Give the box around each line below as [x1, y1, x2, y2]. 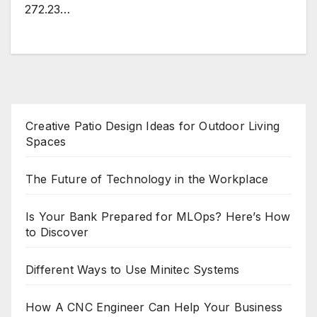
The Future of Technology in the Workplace [25, 172, 269, 186]
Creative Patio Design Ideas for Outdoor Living [25, 119, 280, 133]
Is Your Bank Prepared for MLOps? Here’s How [25, 209, 291, 224]
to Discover [25, 225, 89, 239]
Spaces [25, 134, 67, 149]
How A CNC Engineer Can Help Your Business [25, 300, 283, 314]
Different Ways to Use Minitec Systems [25, 263, 240, 277]
